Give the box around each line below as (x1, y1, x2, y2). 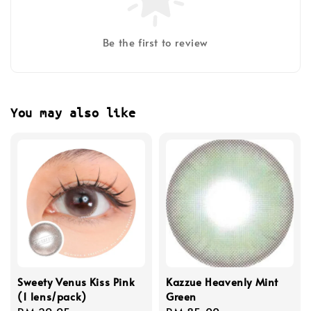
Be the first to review (102, 35, 209, 50)
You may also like (10, 104, 136, 120)
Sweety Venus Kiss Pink (17, 274, 135, 289)
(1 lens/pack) (17, 289, 87, 304)
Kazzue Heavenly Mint (166, 274, 279, 289)
